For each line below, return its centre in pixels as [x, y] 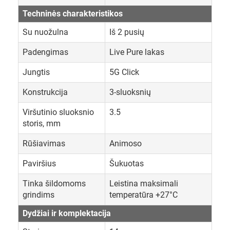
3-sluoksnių [130, 92]
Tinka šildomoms [54, 184]
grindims [39, 195]
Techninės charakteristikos [73, 14]
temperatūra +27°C [143, 195]
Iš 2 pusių [127, 32]
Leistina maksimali [144, 184]
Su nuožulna [45, 32]
